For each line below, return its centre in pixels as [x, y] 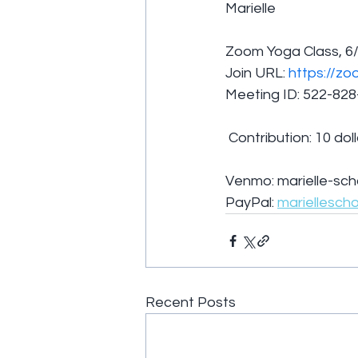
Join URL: [257, 74]
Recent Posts [191, 303]
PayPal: [251, 203]
